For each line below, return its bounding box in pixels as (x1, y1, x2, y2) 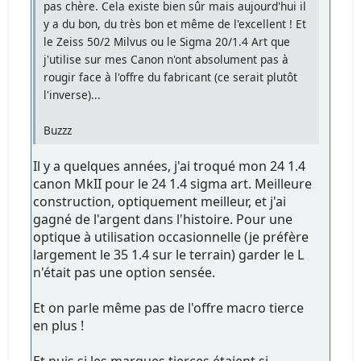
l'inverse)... (44, 87, 102, 103)
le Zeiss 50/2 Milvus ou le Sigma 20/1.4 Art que (44, 34, 291, 50)
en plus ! (33, 317, 85, 335)
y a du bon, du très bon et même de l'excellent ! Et (44, 16, 307, 32)
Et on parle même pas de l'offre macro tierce (33, 299, 305, 317)
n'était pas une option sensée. (33, 263, 216, 282)
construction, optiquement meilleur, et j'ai (33, 193, 287, 211)
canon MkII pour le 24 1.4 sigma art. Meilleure (33, 175, 313, 193)
